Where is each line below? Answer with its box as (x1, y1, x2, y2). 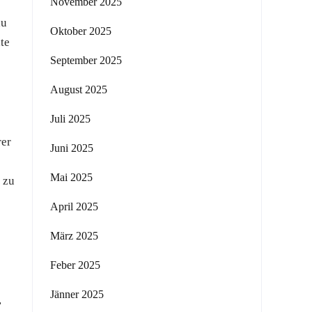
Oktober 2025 (50, 25, 111, 37)
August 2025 (50, 84, 107, 95)
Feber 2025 (50, 259, 100, 271)
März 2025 (50, 230, 98, 242)
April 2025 (50, 201, 98, 212)
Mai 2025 (50, 171, 93, 183)
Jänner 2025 (50, 288, 104, 300)
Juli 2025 (50, 113, 91, 125)
